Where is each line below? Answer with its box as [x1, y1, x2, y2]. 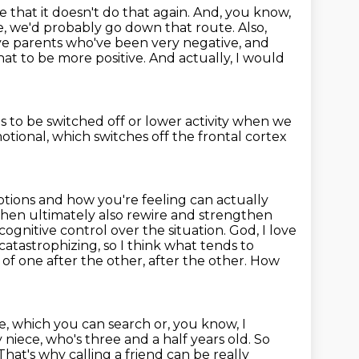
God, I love [229, 223, 296, 238]
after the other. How [148, 253, 280, 268]
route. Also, [196, 20, 267, 35]
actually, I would [179, 50, 284, 66]
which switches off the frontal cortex [52, 129, 287, 144]
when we [232, 114, 292, 129]
